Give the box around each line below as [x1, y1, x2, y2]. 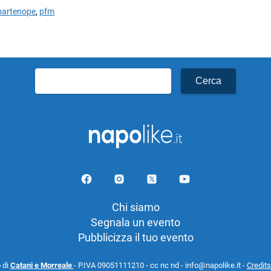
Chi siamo [111, 200, 160, 214]
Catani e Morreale [10, 260, 74, 270]
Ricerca [34, 68, 70, 82]
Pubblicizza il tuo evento [77, 230, 194, 244]
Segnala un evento [91, 215, 180, 229]
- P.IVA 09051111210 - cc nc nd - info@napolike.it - [73, 260, 247, 270]
